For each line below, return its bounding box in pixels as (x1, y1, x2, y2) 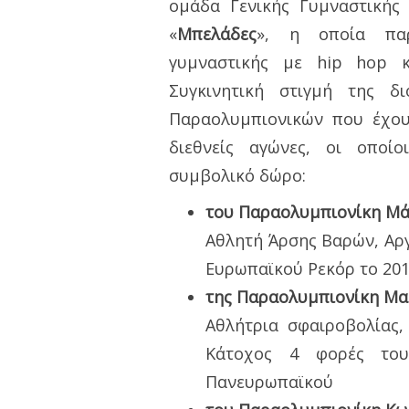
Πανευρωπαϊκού (205, 370, 333, 393)
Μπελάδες (177, 22, 257, 45)
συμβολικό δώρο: (169, 163, 306, 186)
